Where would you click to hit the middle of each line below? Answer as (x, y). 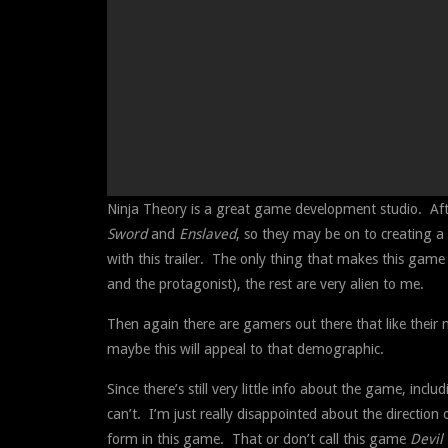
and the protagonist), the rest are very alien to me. (265, 283)
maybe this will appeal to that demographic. (245, 348)
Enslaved (207, 233)
